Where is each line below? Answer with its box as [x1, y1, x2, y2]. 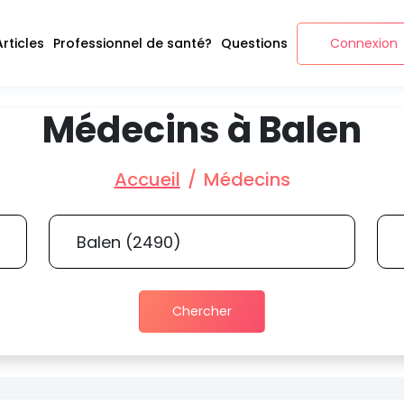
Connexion [329, 33, 398, 52]
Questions [220, 33, 288, 52]
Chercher [172, 302, 232, 320]
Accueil [114, 167, 180, 192]
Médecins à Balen [42, 105, 362, 155]
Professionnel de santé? [52, 33, 212, 52]
